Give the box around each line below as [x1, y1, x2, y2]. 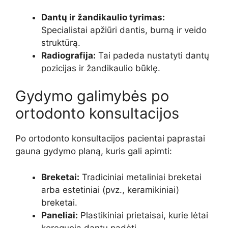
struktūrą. [41, 37, 80, 48]
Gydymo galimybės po [15, 87, 169, 105]
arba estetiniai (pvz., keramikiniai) [41, 184, 179, 195]
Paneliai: [41, 210, 78, 220]
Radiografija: [41, 50, 96, 61]
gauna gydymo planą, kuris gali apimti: [15, 146, 172, 157]
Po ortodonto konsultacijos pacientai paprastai [15, 133, 205, 144]
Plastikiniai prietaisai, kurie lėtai [78, 210, 208, 220]
